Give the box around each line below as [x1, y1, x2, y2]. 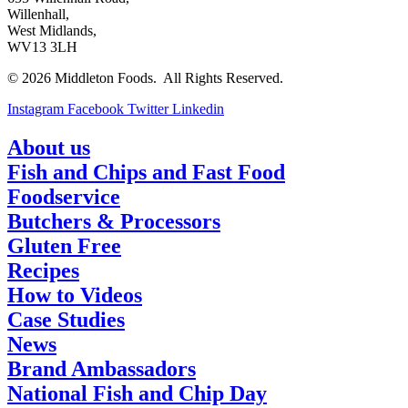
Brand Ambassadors [7, 356, 196, 381]
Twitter [127, 100, 168, 117]
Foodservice [7, 184, 120, 209]
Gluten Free [7, 233, 121, 258]
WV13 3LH [7, 38, 77, 55]
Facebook [67, 100, 124, 117]
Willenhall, [7, 5, 69, 22]
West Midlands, [7, 22, 97, 38]
